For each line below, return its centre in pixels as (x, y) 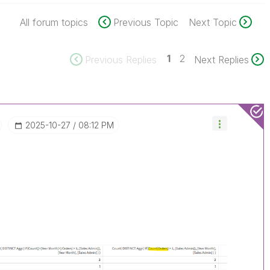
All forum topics (54, 22)
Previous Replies (121, 60)
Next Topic (212, 22)
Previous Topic (146, 22)
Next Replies (221, 60)
